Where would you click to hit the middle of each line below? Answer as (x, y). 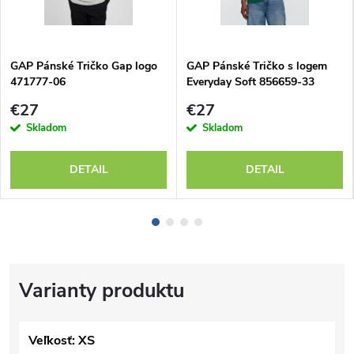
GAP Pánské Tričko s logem (257, 66)
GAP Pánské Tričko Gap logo (84, 66)
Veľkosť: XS (62, 341)
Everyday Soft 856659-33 (250, 81)
